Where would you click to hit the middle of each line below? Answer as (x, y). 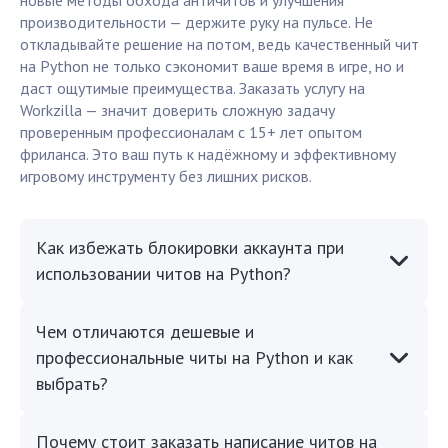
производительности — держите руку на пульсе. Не (196, 22)
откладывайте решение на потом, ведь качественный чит (219, 44)
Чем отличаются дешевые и (145, 332)
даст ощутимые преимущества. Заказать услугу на (192, 88)
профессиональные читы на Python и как (194, 358)
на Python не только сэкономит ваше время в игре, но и (212, 66)
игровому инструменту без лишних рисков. (166, 176)
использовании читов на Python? (163, 274)
